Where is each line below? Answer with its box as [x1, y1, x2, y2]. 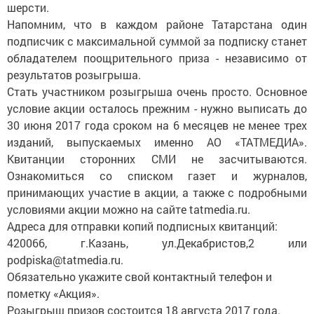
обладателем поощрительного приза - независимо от [7, 50, 307, 65]
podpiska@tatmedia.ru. [7, 252, 123, 267]
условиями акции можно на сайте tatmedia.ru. [7, 202, 250, 217]
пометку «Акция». [7, 286, 100, 301]
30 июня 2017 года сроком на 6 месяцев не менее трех [7, 118, 307, 132]
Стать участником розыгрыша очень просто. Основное [7, 84, 307, 99]
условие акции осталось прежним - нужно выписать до [7, 101, 307, 116]
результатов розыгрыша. [7, 67, 141, 82]
